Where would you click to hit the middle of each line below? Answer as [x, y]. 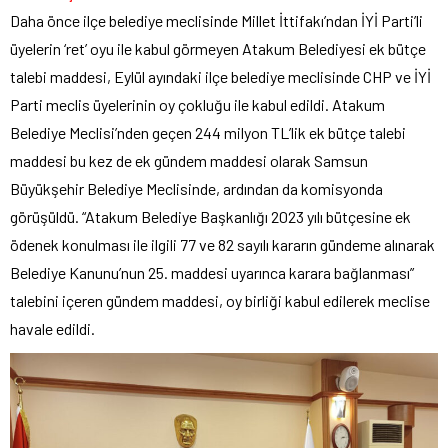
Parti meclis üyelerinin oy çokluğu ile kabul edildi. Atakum [197, 104]
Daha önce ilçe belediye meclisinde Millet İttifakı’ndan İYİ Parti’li [216, 20]
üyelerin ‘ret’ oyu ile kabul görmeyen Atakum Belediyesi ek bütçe [218, 48]
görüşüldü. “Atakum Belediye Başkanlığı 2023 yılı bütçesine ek [210, 216]
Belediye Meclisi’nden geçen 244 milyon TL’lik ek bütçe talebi [208, 132]
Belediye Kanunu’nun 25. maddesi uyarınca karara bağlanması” [212, 272]
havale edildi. [52, 328]
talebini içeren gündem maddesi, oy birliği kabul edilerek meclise [220, 300]
